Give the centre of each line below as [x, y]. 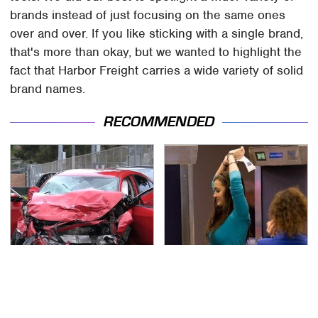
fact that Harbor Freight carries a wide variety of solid [157, 70]
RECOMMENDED [159, 122]
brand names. [48, 88]
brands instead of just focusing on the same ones [148, 15]
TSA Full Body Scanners [236, 303]
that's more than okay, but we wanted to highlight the [156, 51]
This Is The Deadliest [74, 303]
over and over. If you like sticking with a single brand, [157, 33]
